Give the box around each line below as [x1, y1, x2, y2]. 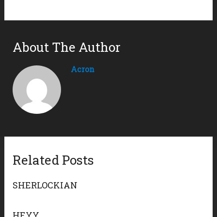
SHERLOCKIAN [13, 179, 78, 191]
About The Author [13, 39, 121, 56]
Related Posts [13, 152, 94, 169]
